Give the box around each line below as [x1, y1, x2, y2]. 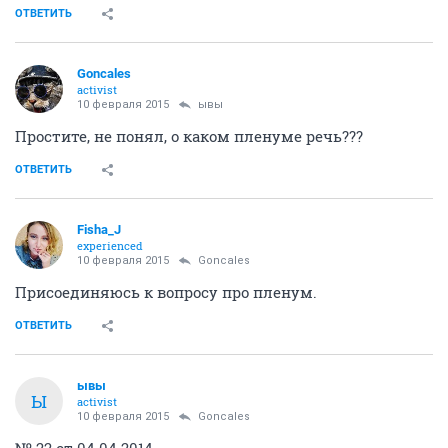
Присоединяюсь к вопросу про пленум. [15, 282, 317, 302]
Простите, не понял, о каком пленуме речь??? [15, 126, 363, 146]
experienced [77, 238, 143, 253]
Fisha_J [77, 222, 121, 237]
